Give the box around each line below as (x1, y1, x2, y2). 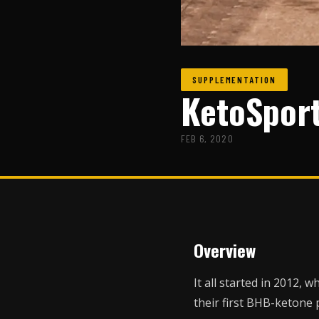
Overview (194, 237, 256, 263)
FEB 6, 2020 (181, 132, 234, 145)
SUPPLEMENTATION (192, 73, 276, 85)
